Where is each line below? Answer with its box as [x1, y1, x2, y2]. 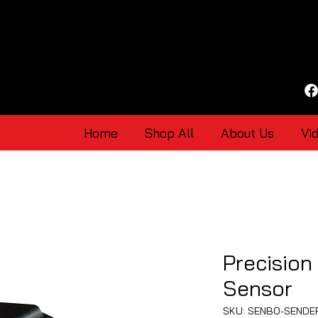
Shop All [145, 125, 194, 141]
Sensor [223, 275, 292, 302]
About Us [221, 125, 274, 141]
